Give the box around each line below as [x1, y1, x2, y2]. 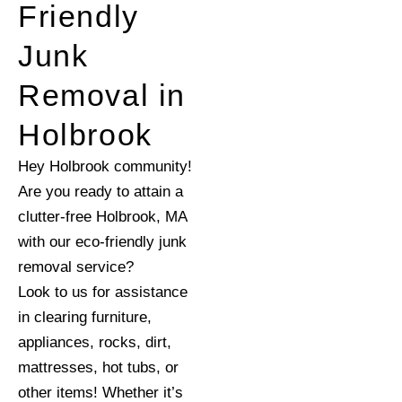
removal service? [18, 258, 134, 275]
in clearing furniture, [18, 309, 152, 326]
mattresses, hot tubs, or [18, 359, 179, 376]
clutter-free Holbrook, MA [18, 208, 187, 225]
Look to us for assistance [18, 284, 188, 301]
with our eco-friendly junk [18, 233, 187, 250]
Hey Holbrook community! [18, 158, 192, 175]
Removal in [18, 78, 187, 112]
